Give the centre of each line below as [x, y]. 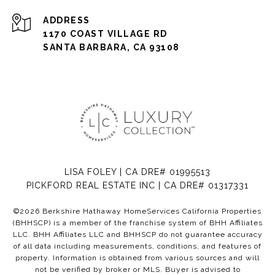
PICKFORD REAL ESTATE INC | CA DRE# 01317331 [137, 186]
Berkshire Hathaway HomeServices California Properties [151, 211]
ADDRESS [67, 21]
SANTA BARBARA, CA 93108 [111, 48]
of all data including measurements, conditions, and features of [137, 246]
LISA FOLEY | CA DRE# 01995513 [137, 172]
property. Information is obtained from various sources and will [137, 258]
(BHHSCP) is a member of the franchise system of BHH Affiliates [137, 223]
